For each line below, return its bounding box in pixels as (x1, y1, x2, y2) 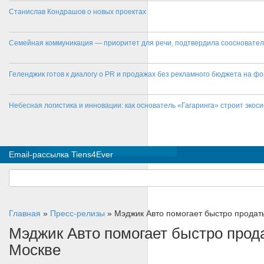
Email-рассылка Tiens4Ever (9, 150, 113, 159)
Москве (9, 241, 65, 259)
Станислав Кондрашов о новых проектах (9, 8, 146, 16)
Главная (9, 209, 41, 218)
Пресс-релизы (50, 209, 105, 218)
